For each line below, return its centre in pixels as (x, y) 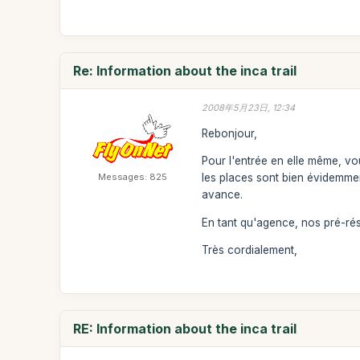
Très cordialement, (250, 250)
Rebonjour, (230, 133)
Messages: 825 (133, 177)
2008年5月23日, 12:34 (249, 108)
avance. (223, 194)
